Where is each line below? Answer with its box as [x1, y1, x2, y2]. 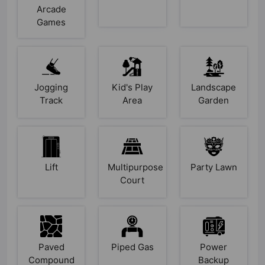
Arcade [36, 3, 66, 15]
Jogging [34, 81, 69, 93]
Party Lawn [190, 161, 237, 173]
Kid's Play [112, 81, 153, 93]
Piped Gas [111, 241, 154, 253]
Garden [198, 94, 230, 106]
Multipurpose [108, 161, 164, 173]
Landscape [191, 81, 237, 93]
